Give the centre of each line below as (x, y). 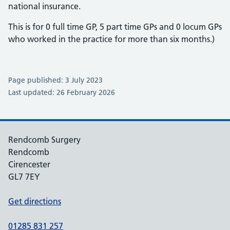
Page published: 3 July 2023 (55, 80)
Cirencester (29, 164)
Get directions (35, 201)
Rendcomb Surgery (44, 140)
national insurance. (44, 6)
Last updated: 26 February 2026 (62, 92)
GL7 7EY (24, 177)
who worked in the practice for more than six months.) (111, 39)
